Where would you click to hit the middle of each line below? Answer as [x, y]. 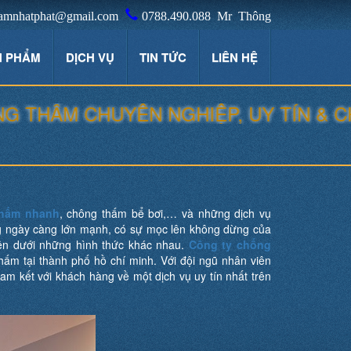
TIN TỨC [163, 57]
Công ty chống [230, 244]
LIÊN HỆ [235, 57]
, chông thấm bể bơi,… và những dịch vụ [165, 213]
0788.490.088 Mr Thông [206, 14]
